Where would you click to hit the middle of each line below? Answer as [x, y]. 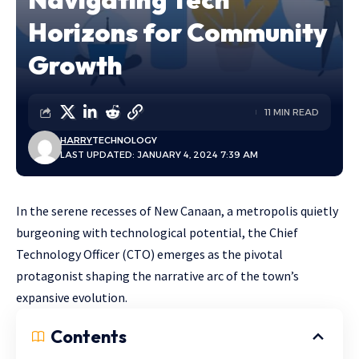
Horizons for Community [178, 32]
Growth [75, 65]
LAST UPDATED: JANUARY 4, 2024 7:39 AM [159, 155]
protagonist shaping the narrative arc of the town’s [157, 276]
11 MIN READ [292, 112]
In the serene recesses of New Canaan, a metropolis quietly [177, 211]
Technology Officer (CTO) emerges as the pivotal [149, 254]
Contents [89, 337]
